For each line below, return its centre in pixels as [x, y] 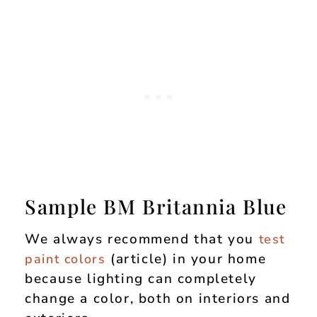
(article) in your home [186, 259]
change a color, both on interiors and [158, 298]
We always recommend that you [142, 239]
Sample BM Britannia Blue [156, 206]
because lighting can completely [141, 278]
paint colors [65, 259]
